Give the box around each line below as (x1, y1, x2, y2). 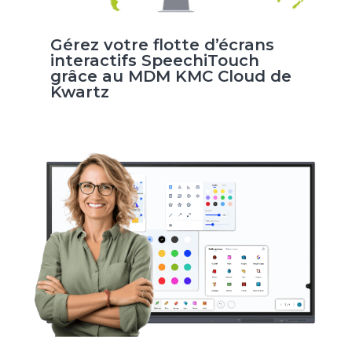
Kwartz (49, 82, 109, 101)
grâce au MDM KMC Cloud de (49, 66, 291, 86)
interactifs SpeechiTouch (49, 50, 259, 70)
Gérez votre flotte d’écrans (49, 35, 274, 54)
